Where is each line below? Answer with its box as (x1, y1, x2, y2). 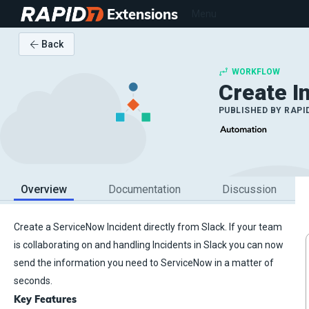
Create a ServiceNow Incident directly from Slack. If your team (14, 221, 282, 233)
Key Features (14, 293, 77, 306)
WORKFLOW (231, 66, 280, 77)
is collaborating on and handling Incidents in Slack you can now (14, 239, 283, 251)
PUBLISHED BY (218, 105, 285, 115)
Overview (21, 183, 67, 197)
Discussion (222, 183, 277, 197)
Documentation (108, 183, 181, 197)
